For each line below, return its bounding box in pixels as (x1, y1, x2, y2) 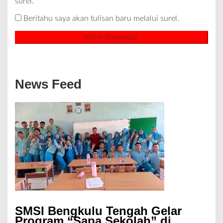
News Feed (15, 76, 82, 92)
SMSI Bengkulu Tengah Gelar (15, 204, 182, 218)
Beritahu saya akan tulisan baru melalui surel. (23, 14, 179, 22)
